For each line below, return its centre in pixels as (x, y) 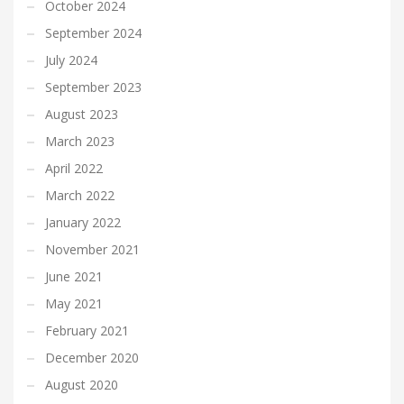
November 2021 (92, 250)
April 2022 (74, 169)
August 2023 (82, 115)
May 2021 (74, 304)
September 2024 (93, 33)
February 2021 (87, 331)
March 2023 (80, 142)
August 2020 (82, 385)
